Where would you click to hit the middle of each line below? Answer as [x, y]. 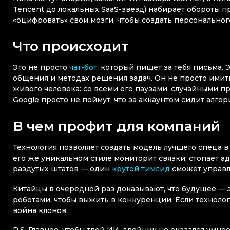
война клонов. [40, 210]
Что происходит [71, 46]
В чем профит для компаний [117, 126]
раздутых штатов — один [62, 169]
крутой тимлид [141, 169]
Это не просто [41, 68]
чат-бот [83, 68]
